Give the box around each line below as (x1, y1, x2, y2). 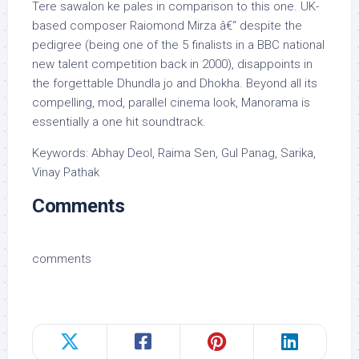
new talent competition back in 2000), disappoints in (32, 57, 313, 71)
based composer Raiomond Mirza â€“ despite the (32, 18, 302, 33)
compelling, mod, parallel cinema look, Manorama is (32, 95, 310, 110)
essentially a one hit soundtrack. (32, 115, 206, 129)
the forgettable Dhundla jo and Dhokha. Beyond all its (32, 76, 317, 91)
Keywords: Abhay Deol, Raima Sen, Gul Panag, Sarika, (32, 146, 316, 160)
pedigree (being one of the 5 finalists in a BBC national (32, 38, 325, 52)
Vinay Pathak (32, 165, 99, 179)
